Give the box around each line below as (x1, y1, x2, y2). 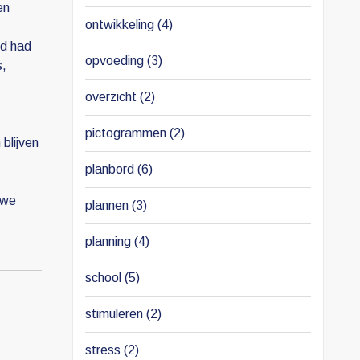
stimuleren (84, 307, 146, 321)
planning (84, 235, 134, 248)
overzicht (84, 90, 140, 104)
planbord (84, 162, 137, 176)
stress (84, 343, 124, 357)
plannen (84, 198, 132, 212)
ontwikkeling (84, 18, 157, 31)
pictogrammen (84, 126, 170, 140)
